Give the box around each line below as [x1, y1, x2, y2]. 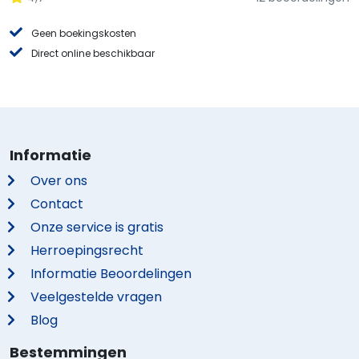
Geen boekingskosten [31, 26, 137, 40]
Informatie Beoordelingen [30, 264, 192, 283]
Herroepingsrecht [30, 241, 144, 260]
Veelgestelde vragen [30, 288, 163, 306]
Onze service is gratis [30, 218, 164, 236]
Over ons [30, 171, 88, 190]
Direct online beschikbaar [31, 46, 155, 60]
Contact [30, 195, 84, 213]
